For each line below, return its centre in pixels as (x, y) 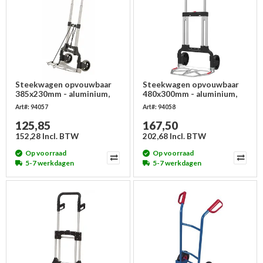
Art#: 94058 (159, 107)
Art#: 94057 (32, 107)
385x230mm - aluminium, (63, 94)
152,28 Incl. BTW (47, 136)
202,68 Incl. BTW (174, 136)
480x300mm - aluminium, (190, 94)
